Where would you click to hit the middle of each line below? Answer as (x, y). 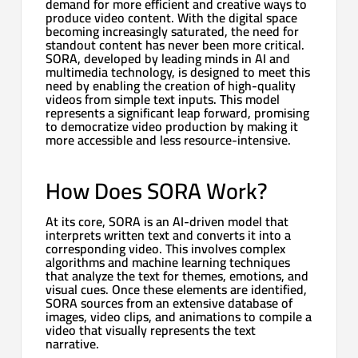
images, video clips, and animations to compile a (179, 316)
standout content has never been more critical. (175, 44)
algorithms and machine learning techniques (168, 262)
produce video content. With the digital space (172, 17)
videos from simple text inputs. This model (163, 99)
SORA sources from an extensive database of (169, 302)
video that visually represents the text (151, 330)
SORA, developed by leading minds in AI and (168, 58)
